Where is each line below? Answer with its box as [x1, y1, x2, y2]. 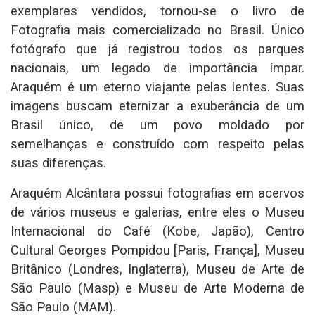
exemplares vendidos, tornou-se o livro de [11, 3, 304, 19]
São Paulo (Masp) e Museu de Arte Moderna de [11, 280, 304, 296]
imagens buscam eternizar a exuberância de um [11, 98, 304, 114]
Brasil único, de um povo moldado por [11, 117, 304, 133]
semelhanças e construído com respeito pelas [11, 136, 304, 152]
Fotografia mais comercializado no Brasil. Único [11, 22, 304, 38]
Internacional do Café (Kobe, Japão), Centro [11, 223, 304, 239]
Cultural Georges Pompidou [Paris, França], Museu [11, 242, 304, 258]
